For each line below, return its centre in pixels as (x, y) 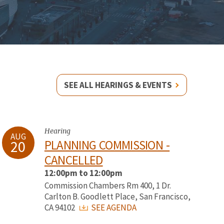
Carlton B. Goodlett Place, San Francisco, (117, 196)
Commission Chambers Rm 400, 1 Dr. (107, 185)
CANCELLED (73, 160)
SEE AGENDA (113, 207)
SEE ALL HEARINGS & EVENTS (118, 85)
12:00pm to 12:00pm (83, 173)
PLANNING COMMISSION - (107, 145)
